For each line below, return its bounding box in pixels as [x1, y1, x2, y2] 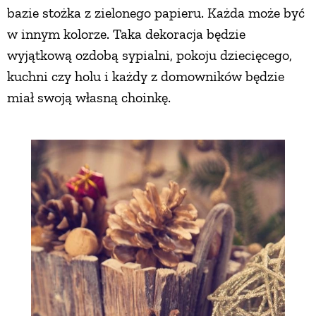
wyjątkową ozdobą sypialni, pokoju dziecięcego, [7, 46, 292, 63]
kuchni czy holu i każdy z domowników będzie [7, 67, 284, 85]
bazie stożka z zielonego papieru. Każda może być [7, 4, 305, 21]
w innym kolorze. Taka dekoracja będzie [7, 25, 245, 42]
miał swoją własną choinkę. [7, 88, 171, 106]
